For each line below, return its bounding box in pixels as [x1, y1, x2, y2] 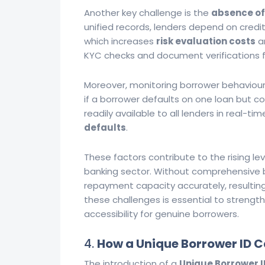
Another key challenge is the [84, 7, 211, 19]
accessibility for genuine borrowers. [84, 208, 239, 220]
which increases [84, 35, 156, 47]
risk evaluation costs [156, 35, 256, 47]
